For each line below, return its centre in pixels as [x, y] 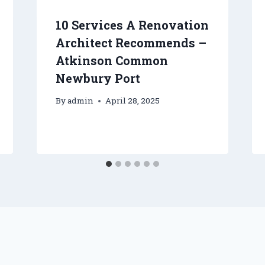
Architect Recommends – [131, 42]
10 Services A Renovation [132, 25]
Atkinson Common [112, 60]
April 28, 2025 [132, 101]
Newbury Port [98, 78]
